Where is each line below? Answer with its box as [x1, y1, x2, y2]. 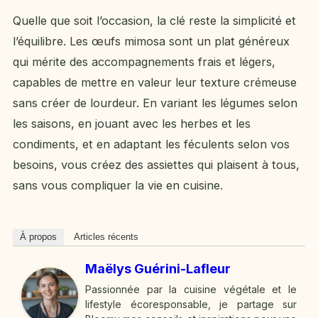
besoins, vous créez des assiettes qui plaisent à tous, [13, 158, 300, 172]
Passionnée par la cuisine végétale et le [85, 283, 297, 296]
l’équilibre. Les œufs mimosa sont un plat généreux [13, 34, 290, 49]
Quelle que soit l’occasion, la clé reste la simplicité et [13, 13, 296, 28]
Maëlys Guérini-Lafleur [85, 261, 231, 277]
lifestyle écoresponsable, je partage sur [85, 298, 297, 311]
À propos [20, 231, 57, 243]
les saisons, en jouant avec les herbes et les [13, 116, 251, 131]
